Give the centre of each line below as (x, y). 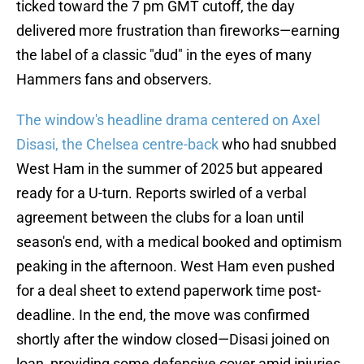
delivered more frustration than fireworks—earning (178, 31)
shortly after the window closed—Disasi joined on (173, 340)
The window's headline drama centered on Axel (168, 120)
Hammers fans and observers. (114, 80)
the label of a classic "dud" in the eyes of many (164, 55)
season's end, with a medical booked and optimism (179, 242)
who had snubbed (277, 145)
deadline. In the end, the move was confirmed (163, 315)
